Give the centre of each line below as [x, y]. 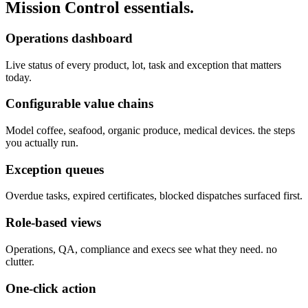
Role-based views [53, 223]
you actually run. [42, 143]
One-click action [51, 288]
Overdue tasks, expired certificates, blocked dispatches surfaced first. [154, 196]
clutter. [20, 261]
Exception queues [55, 169]
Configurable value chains [79, 104]
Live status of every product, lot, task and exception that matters [143, 65]
